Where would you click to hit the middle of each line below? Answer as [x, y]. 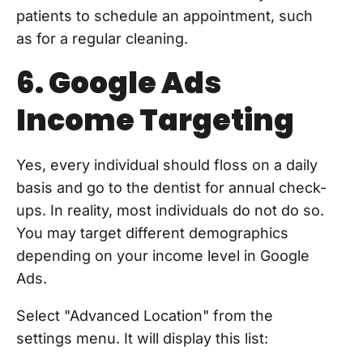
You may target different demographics [152, 233]
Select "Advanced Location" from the [145, 316]
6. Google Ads [119, 83]
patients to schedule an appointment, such [164, 16]
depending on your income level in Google [163, 256]
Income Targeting [155, 121]
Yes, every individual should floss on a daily [167, 165]
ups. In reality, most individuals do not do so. [170, 211]
